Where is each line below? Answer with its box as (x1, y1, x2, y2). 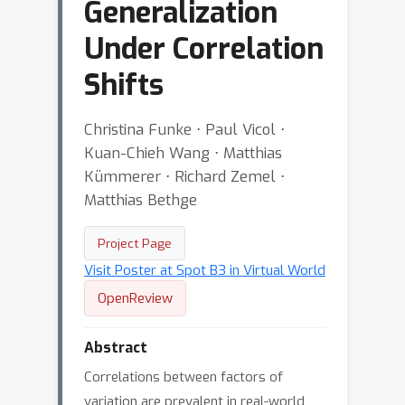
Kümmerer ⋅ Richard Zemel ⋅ (84, 166, 285, 186)
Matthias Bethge (84, 190, 197, 210)
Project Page (98, 235, 172, 251)
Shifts (84, 66, 164, 104)
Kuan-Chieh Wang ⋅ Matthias (84, 143, 282, 163)
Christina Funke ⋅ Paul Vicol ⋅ (84, 119, 285, 139)
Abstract (84, 338, 147, 357)
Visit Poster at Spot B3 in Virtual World (84, 261, 325, 279)
